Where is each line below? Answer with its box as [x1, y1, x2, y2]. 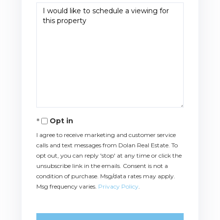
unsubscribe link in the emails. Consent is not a [36, 162, 168, 169]
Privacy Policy [98, 182, 138, 190]
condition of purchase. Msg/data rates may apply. [36, 172, 175, 180]
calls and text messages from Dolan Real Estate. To [36, 141, 178, 149]
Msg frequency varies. [36, 182, 98, 190]
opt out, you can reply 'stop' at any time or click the [36, 151, 182, 159]
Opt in [50, 116, 73, 125]
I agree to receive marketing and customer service [36, 131, 176, 138]
